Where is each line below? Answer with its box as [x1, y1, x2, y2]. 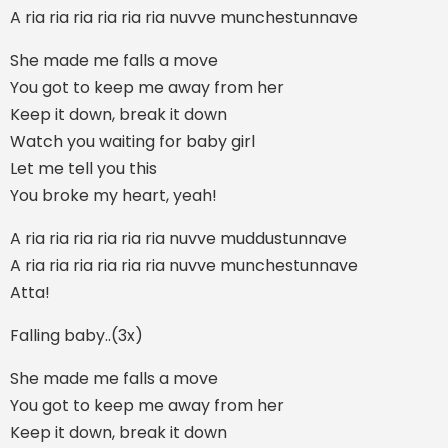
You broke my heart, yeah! [10, 183, 217, 207]
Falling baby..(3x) [10, 323, 143, 347]
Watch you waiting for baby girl [10, 129, 255, 153]
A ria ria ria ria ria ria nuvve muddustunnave [10, 226, 347, 250]
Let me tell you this [10, 156, 157, 180]
